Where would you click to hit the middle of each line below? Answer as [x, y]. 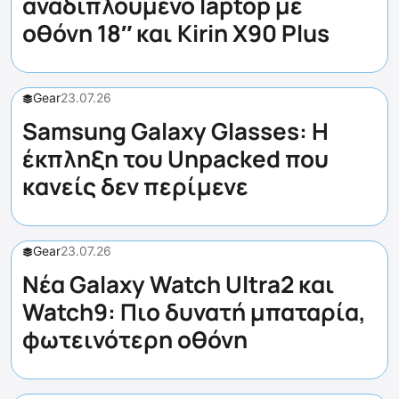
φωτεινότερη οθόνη [135, 339]
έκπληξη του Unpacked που [175, 159]
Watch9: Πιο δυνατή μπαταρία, [194, 312]
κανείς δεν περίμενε [135, 186]
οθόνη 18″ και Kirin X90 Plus [176, 33]
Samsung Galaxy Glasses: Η [175, 131]
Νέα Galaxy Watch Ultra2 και [179, 284]
